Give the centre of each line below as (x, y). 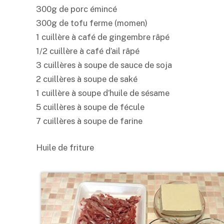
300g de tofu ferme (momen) (92, 23)
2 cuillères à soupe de (78, 79)
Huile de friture (65, 148)
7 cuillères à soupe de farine (89, 121)
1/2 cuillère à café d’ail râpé (88, 51)
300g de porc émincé (76, 9)
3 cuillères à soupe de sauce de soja (104, 65)
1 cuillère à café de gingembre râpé (103, 37)
